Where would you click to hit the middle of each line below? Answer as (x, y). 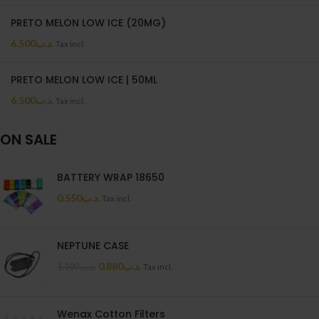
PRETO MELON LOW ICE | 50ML (84, 80)
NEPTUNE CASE (93, 246)
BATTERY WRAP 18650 (111, 178)
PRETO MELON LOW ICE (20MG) (88, 23)
